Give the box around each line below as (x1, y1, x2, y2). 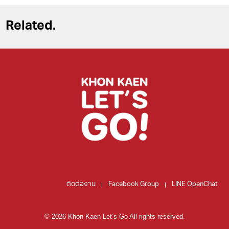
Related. (6, 20, 56, 33)
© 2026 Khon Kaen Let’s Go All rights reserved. (44, 212, 185, 220)
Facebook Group (108, 181, 159, 188)
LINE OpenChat (172, 181, 218, 188)
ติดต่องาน (66, 181, 96, 188)
